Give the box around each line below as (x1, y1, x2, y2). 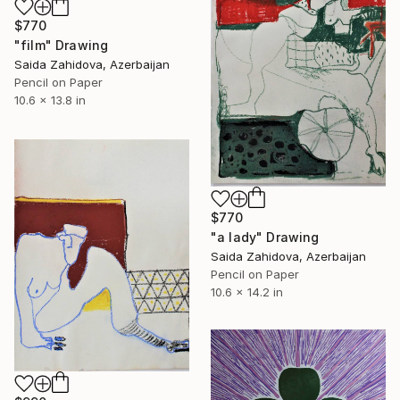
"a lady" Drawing (211, 229, 320, 245)
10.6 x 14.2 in (211, 284, 283, 299)
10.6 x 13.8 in (14, 93, 86, 108)
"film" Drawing (14, 37, 109, 54)
